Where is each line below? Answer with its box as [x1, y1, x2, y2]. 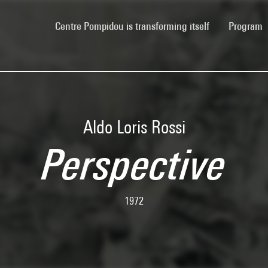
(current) [209, 19, 244, 32]
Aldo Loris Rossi [83, 117, 185, 137]
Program [229, 19, 265, 32]
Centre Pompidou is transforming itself [55, 19, 209, 32]
